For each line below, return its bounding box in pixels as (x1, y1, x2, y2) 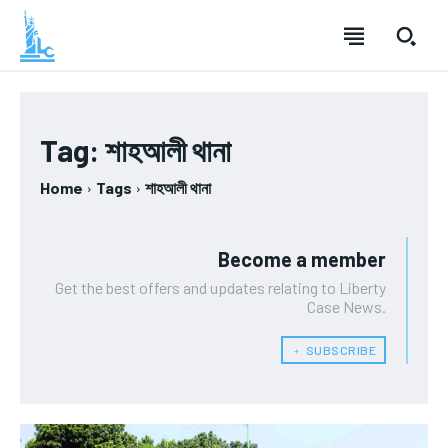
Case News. (307, 297, 386, 317)
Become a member (218, 247, 386, 272)
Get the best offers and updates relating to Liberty (55, 278, 386, 298)
